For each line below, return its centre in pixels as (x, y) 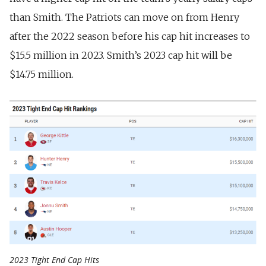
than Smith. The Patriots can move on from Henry (124, 18)
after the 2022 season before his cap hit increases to (130, 37)
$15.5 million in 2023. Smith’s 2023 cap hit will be (121, 56)
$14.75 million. (42, 75)
